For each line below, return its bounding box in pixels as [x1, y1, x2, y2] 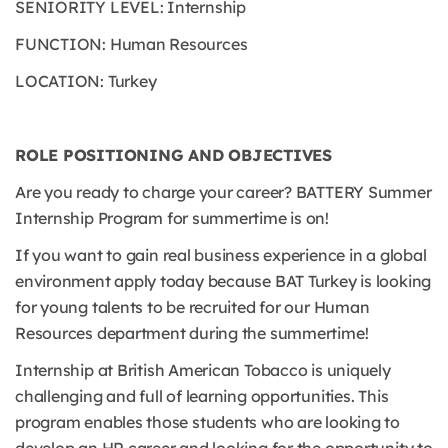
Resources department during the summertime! [15, 323, 369, 344]
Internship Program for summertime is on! [15, 208, 329, 229]
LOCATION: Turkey [15, 71, 157, 92]
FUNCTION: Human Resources [15, 34, 248, 55]
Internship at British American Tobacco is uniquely [15, 360, 391, 381]
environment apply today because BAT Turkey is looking [15, 271, 432, 292]
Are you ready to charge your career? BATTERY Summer [15, 182, 432, 203]
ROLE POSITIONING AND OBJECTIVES [15, 145, 333, 166]
